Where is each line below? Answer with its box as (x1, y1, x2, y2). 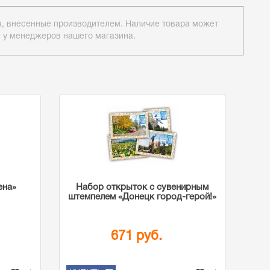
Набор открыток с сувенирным (75, 183, 209, 192)
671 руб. (111, 230, 163, 242)
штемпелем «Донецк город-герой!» (67, 193, 216, 201)
